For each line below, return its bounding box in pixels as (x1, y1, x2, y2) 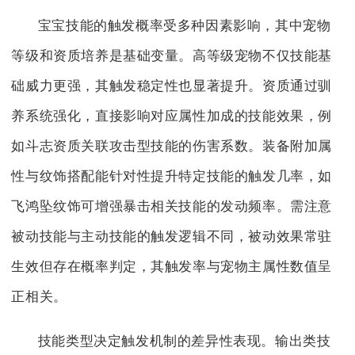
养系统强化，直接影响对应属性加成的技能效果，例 (11, 108, 333, 124)
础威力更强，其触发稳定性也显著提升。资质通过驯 (11, 78, 333, 94)
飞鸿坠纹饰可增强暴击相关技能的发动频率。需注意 (11, 198, 333, 214)
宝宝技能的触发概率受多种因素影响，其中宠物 (37, 17, 331, 33)
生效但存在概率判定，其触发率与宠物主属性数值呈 (11, 258, 333, 274)
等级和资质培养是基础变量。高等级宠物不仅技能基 (11, 48, 333, 63)
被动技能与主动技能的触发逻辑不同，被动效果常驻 (11, 228, 333, 244)
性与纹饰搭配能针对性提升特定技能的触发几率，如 (11, 168, 333, 184)
